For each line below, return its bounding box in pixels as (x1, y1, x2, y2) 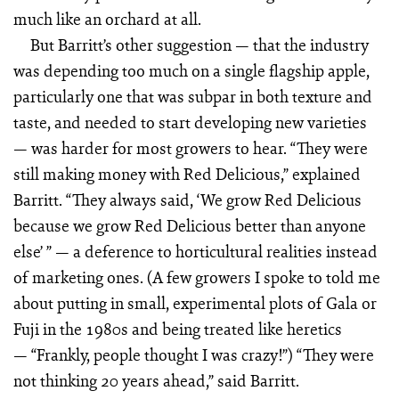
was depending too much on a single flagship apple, (12, 58, 370, 82)
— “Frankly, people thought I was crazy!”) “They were (12, 342, 374, 366)
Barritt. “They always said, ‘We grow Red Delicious (12, 187, 362, 211)
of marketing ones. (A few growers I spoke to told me (12, 265, 380, 289)
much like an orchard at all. (12, 6, 201, 30)
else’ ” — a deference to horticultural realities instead (12, 239, 378, 263)
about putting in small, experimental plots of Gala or (12, 290, 377, 314)
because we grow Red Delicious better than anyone (12, 213, 366, 237)
